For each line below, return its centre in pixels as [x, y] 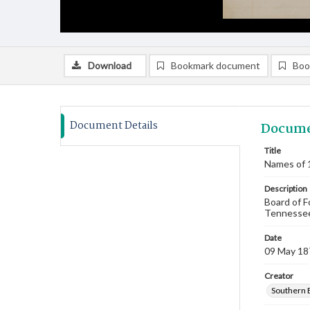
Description [286, 189]
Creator [279, 276]
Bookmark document [216, 65]
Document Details [114, 126]
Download [110, 65]
